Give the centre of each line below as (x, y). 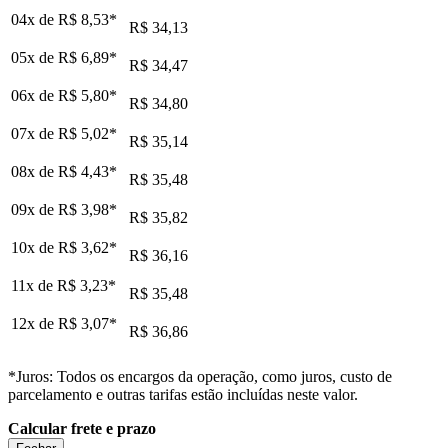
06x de (34, 95)
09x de (34, 209)
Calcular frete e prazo (82, 428)
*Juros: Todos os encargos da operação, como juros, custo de (200, 376)
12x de (34, 323)
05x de (34, 57)
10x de (34, 247)
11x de (34, 285)
